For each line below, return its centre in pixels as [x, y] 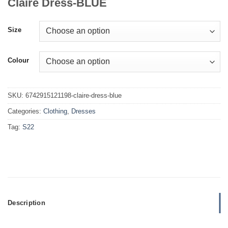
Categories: [25, 111]
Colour [18, 61]
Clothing [55, 111]
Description [26, 203]
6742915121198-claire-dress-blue [74, 96]
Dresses [83, 111]
